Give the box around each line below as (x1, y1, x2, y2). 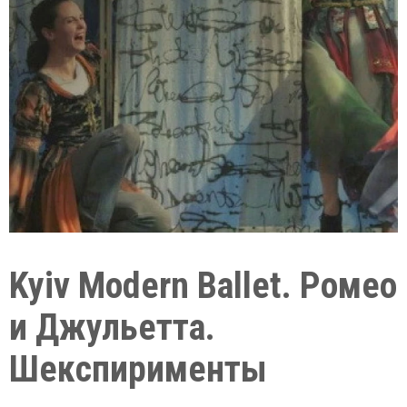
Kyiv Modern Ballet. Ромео (9, 263, 397, 307)
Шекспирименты (9, 347, 267, 391)
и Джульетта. (9, 305, 215, 349)
